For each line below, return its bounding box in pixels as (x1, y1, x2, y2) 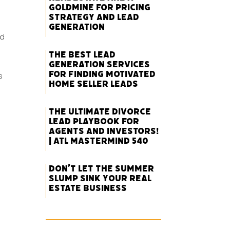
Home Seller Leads (49, 78, 139, 90)
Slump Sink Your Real (49, 172, 152, 184)
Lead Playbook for (49, 116, 140, 127)
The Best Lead (49, 49, 116, 61)
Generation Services (49, 59, 150, 70)
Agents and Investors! (49, 125, 159, 137)
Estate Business (49, 182, 127, 194)
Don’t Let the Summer (49, 163, 155, 175)
